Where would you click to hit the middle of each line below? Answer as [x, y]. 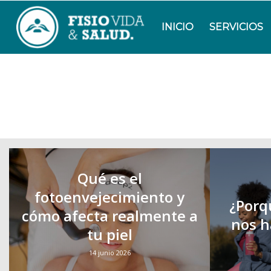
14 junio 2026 [109, 253]
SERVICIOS [237, 27]
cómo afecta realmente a [109, 216]
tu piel [109, 234]
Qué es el [109, 178]
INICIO [178, 27]
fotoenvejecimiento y [109, 197]
